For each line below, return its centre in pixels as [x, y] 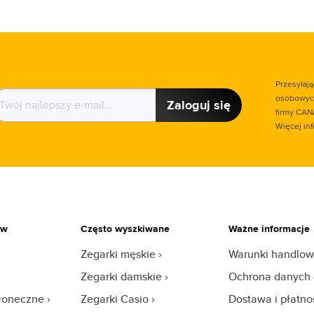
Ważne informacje [269, 228]
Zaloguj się [198, 105]
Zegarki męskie [118, 254]
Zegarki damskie [122, 277]
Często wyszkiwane [125, 228]
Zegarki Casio [115, 299]
